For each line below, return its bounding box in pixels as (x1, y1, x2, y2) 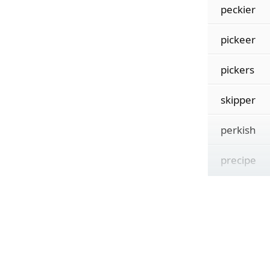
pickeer (220, 33, 256, 46)
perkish (220, 123, 256, 137)
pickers (220, 63, 254, 77)
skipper (220, 93, 256, 107)
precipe (220, 153, 256, 167)
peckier (220, 2, 256, 16)
